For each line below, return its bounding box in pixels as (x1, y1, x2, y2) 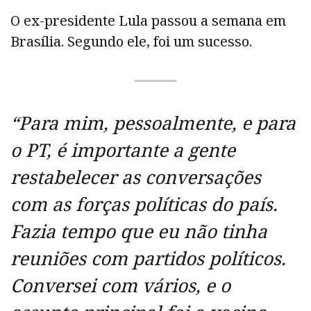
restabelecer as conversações (10, 165, 261, 190)
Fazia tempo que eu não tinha (10, 219, 267, 244)
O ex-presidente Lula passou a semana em (10, 11, 286, 31)
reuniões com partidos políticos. (10, 246, 286, 271)
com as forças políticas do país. (10, 192, 278, 217)
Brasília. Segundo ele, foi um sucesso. (10, 32, 252, 51)
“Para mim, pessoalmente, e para (10, 110, 296, 136)
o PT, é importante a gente (10, 137, 235, 163)
